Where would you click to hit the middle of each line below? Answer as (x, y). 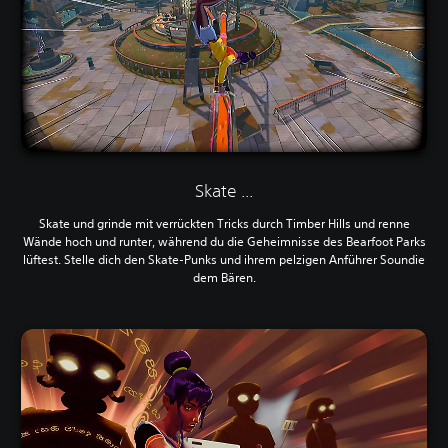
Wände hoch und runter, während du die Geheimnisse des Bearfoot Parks (224, 241)
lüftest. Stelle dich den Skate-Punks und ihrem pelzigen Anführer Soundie (224, 259)
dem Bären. (224, 277)
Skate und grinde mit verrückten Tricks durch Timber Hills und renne (224, 223)
